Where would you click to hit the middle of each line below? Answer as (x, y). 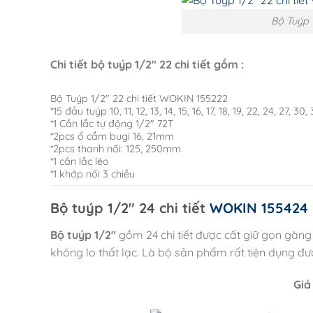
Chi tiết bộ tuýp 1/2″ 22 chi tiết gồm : (147, 64)
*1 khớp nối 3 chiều (93, 174)
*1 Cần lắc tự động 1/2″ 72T (112, 124)
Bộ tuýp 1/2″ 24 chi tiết (130, 208)
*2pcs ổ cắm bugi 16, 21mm (112, 137)
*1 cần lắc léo (80, 162)
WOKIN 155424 (259, 208)
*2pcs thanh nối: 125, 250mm (116, 149)
